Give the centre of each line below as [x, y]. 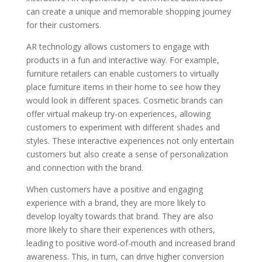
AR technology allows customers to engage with [118, 46]
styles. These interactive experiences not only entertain [130, 140]
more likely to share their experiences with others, [120, 229]
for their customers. [63, 25]
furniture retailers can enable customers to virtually [122, 73]
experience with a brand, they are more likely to [116, 202]
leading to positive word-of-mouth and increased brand [130, 243]
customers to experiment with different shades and [123, 127]
